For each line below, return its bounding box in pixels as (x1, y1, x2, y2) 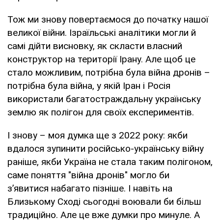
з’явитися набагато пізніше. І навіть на (7, 182, 172, 194)
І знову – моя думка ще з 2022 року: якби (7, 129, 188, 141)
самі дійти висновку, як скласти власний (7, 40, 182, 52)
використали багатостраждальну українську (7, 93, 201, 105)
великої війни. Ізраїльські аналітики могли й (7, 27, 196, 38)
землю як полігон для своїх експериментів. (7, 106, 194, 118)
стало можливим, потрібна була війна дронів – (7, 66, 210, 78)
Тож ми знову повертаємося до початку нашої (7, 13, 208, 25)
